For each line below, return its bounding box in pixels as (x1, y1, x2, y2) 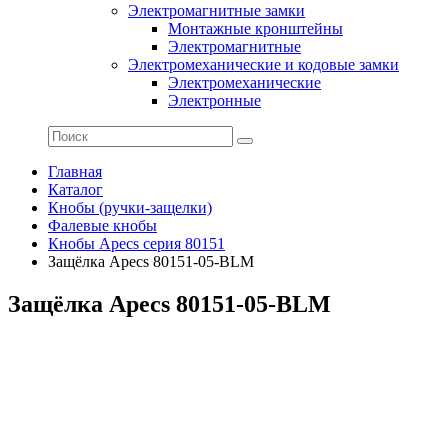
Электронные (168, 92, 261, 109)
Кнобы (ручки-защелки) (48, 199, 212, 216)
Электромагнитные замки (128, 2, 305, 19)
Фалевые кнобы (48, 217, 157, 234)
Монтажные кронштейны (168, 20, 343, 37)
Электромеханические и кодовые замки (128, 56, 399, 73)
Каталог (48, 181, 103, 198)
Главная (48, 163, 102, 180)
